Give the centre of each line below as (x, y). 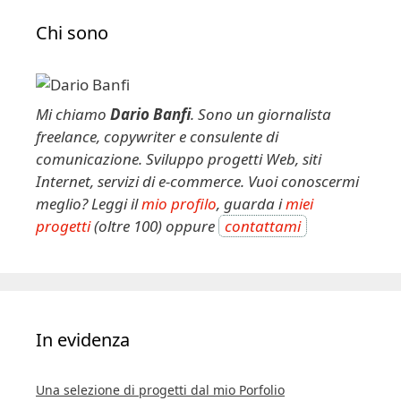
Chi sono (72, 33)
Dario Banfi (150, 114)
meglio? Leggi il (89, 204)
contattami (263, 226)
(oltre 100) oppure (154, 226)
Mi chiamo (73, 114)
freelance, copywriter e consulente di (157, 137)
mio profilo (179, 204)
